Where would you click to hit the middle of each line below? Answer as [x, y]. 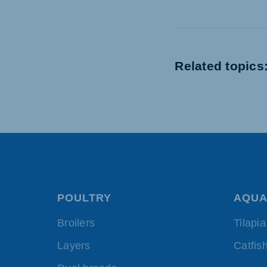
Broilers [76, 223]
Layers [74, 245]
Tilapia [250, 223]
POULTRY [84, 198]
